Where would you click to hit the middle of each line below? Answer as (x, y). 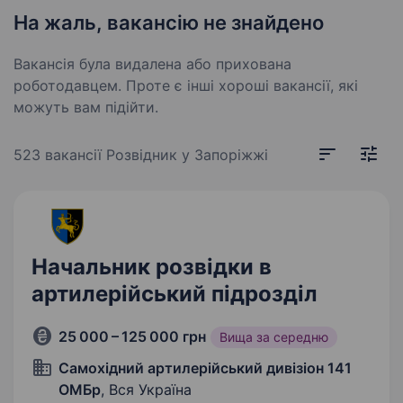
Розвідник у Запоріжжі (187, 155)
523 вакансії (60, 155)
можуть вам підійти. (86, 107)
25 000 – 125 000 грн (132, 336)
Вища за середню (274, 337)
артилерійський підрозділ (175, 294)
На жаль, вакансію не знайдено (169, 22)
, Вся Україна (146, 390)
